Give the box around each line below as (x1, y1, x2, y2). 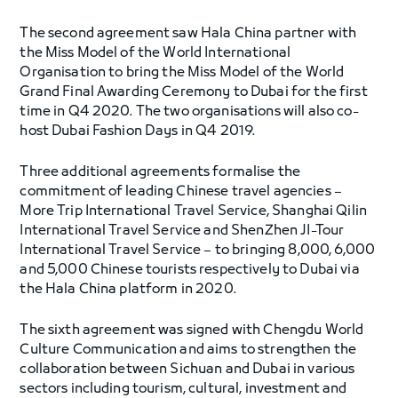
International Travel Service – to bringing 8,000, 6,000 (20, 242, 376, 259)
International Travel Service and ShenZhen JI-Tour (20, 222, 345, 240)
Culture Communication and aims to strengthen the (20, 341, 357, 359)
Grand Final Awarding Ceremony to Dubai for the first (20, 84, 368, 101)
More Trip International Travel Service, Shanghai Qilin (20, 203, 367, 220)
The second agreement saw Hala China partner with (20, 25, 357, 43)
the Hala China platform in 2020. (20, 281, 236, 298)
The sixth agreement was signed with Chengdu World (20, 322, 364, 339)
